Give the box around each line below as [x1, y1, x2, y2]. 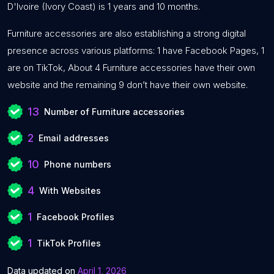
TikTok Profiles [37, 238, 101, 248]
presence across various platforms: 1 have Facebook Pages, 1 [7, 45, 264, 56]
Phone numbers [44, 159, 111, 169]
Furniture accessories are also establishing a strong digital [7, 28, 246, 39]
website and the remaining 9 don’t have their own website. [7, 79, 248, 91]
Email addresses [39, 133, 109, 143]
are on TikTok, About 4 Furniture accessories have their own [7, 62, 255, 73]
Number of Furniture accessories [44, 106, 185, 117]
